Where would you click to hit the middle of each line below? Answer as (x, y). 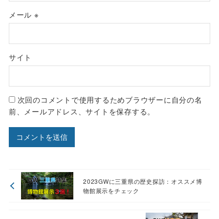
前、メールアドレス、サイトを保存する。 (82, 111)
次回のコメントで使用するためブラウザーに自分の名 (110, 100)
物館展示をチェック (111, 190)
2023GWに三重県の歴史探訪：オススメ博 (143, 181)
